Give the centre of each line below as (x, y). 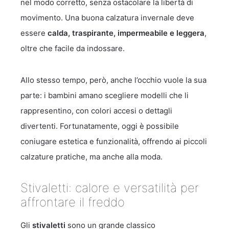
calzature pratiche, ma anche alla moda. (91, 157)
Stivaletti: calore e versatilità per (110, 188)
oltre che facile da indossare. (73, 48)
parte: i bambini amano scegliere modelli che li (105, 95)
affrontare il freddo (73, 202)
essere (34, 33)
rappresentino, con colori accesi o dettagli (96, 111)
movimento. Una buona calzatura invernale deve (107, 18)
